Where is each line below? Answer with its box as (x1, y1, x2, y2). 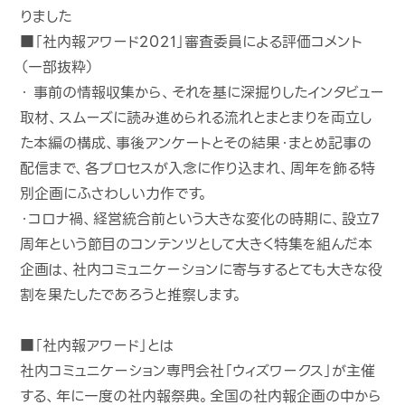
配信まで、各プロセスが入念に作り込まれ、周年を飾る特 (20, 156, 376, 180)
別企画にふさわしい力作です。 (20, 182, 210, 205)
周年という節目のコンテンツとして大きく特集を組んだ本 (20, 232, 373, 256)
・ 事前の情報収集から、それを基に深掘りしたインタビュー (20, 80, 385, 104)
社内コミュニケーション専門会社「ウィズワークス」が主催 (20, 359, 376, 382)
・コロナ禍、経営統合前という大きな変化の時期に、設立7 (20, 207, 381, 231)
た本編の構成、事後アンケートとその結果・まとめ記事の (20, 131, 372, 155)
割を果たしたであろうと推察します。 (20, 283, 244, 306)
